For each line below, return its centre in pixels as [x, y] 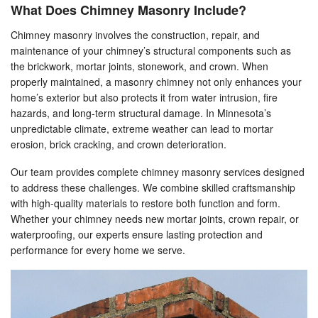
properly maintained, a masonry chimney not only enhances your [156, 82]
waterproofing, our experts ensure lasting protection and [137, 234]
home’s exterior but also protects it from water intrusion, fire [144, 97]
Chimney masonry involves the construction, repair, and [135, 35]
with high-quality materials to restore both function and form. [146, 203]
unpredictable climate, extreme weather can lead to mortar [142, 128]
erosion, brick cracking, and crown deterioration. [119, 144]
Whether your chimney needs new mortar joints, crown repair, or [155, 219]
